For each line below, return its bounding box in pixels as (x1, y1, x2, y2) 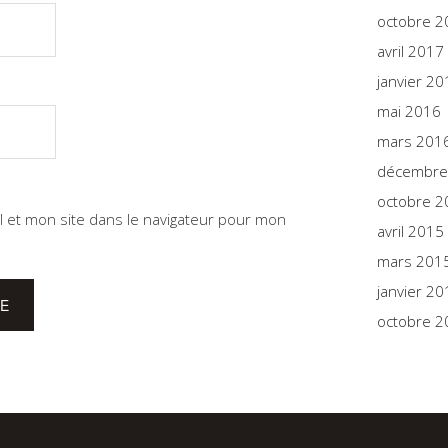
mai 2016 (377, 101, 441, 121)
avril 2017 (377, 41, 444, 61)
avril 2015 (377, 221, 444, 241)
